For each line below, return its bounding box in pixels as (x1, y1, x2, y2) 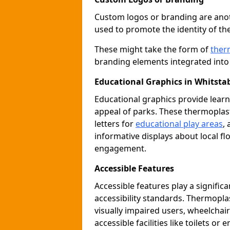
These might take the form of (94, 44, 210, 55)
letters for (94, 118, 136, 129)
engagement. (94, 143, 146, 154)
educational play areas (136, 118, 223, 129)
